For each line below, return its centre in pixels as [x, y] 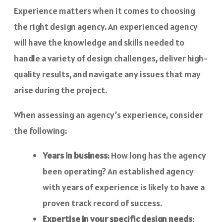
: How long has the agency [157, 155]
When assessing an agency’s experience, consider [109, 114]
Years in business [75, 155]
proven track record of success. [102, 203]
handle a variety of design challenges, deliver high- [111, 58]
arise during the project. [60, 90]
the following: [40, 130]
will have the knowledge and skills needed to [99, 42]
